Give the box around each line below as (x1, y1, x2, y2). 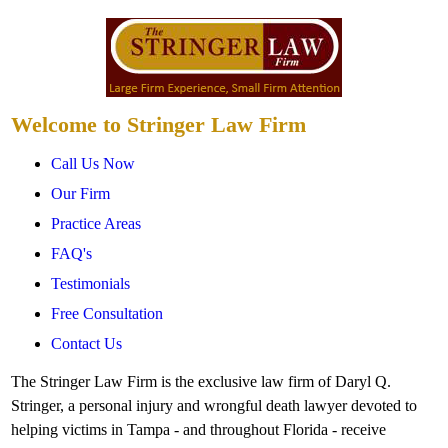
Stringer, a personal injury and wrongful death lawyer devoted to (11, 397, 417, 414)
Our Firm (51, 185, 110, 202)
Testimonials (51, 275, 130, 292)
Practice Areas (51, 215, 141, 232)
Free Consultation (51, 305, 163, 322)
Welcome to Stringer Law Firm (11, 112, 306, 137)
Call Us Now (51, 155, 135, 172)
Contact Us (51, 335, 122, 352)
